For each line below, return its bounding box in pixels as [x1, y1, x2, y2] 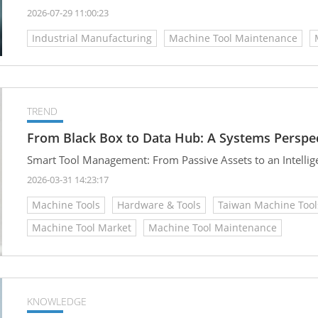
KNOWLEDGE [27, 294, 87, 308]
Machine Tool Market [32, 221, 131, 234]
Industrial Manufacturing [32, 31, 152, 45]
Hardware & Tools [117, 198, 201, 212]
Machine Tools [32, 198, 100, 212]
